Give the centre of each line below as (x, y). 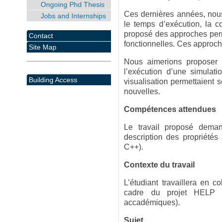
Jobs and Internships (73, 16)
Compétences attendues (170, 109)
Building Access (53, 80)
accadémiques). (152, 202)
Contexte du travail (160, 165)
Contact (41, 35)
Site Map (42, 47)
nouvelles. (142, 91)
